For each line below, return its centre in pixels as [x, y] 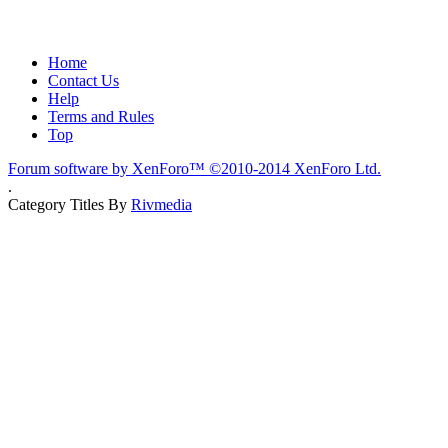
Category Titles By [69, 204]
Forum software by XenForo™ [108, 168]
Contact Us [83, 80]
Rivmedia [161, 204]
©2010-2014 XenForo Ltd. [295, 168]
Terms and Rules [101, 116]
